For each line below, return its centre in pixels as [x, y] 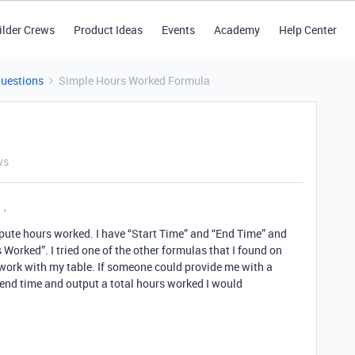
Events [178, 30]
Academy [237, 30]
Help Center [307, 30]
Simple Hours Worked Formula [134, 80]
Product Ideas [108, 30]
